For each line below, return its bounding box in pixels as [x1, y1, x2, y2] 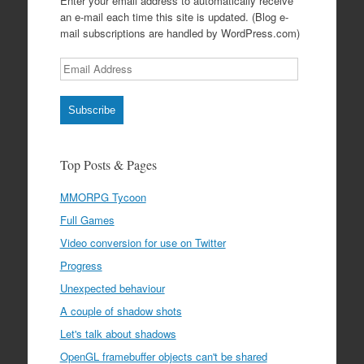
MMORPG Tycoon [59, 189, 146, 205]
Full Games [59, 212, 115, 227]
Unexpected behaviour [59, 280, 165, 296]
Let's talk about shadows [59, 326, 176, 341]
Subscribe [67, 104, 115, 116]
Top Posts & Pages [59, 156, 157, 173]
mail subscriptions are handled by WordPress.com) [59, 25, 300, 41]
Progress [59, 258, 102, 273]
